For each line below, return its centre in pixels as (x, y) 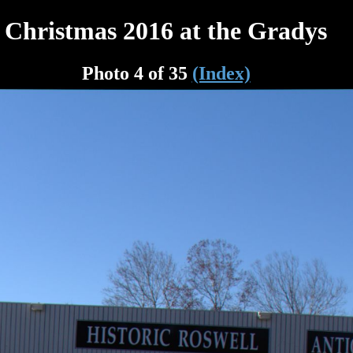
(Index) (221, 73)
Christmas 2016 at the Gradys (166, 31)
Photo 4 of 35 (137, 73)
